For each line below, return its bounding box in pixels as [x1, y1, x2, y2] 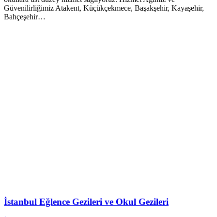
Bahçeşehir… [4, 12, 46, 21]
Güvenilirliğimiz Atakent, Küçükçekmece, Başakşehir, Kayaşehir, [4, 3, 204, 12]
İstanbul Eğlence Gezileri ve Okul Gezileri [4, 197, 169, 207]
